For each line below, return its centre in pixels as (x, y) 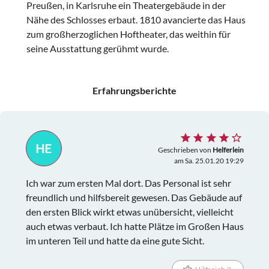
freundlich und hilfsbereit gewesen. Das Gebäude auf (134, 198)
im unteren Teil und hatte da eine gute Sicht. (115, 241)
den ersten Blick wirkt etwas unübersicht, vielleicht (129, 212)
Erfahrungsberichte (134, 90)
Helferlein (228, 150)
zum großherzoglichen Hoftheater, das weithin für (128, 34)
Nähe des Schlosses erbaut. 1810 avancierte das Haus (136, 20)
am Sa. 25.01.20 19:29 (209, 161)
